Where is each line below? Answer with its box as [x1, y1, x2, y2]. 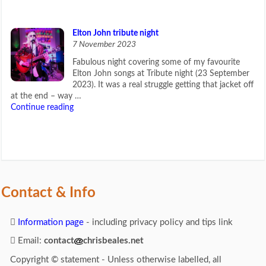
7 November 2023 [72, 40, 136, 49]
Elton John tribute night [72, 29, 159, 38]
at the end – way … [11, 91, 81, 100]
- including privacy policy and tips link [84, 217, 233, 227]
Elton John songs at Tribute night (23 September [72, 69, 249, 78]
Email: [15, 236, 44, 245]
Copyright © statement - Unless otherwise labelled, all [10, 255, 221, 264]
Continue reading [11, 103, 74, 112]
